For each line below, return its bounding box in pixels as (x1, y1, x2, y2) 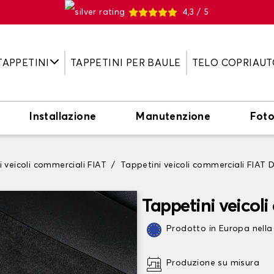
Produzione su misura (166, 259, 259, 267)
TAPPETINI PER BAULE (70, 57, 181, 68)
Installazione (29, 112, 97, 122)
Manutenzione (136, 112, 211, 122)
